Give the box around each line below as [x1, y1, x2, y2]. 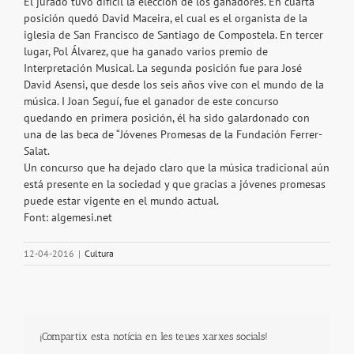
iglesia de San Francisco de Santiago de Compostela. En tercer [24, 28, 323, 43]
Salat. [24, 144, 50, 159]
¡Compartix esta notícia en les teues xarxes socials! [40, 330, 268, 343]
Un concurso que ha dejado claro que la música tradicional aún [24, 160, 330, 175]
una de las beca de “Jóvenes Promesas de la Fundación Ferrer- [24, 127, 322, 142]
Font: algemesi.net [24, 210, 112, 225]
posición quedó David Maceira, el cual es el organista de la [24, 11, 307, 26]
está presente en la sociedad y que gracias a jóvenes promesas [24, 177, 326, 192]
